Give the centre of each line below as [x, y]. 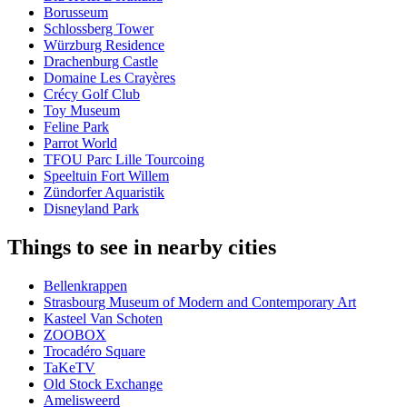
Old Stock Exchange [103, 384]
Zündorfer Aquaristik [104, 193]
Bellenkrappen [85, 286]
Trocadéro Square [94, 352]
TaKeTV [69, 368]
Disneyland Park [91, 209]
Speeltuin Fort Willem [106, 176]
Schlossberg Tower [99, 29]
